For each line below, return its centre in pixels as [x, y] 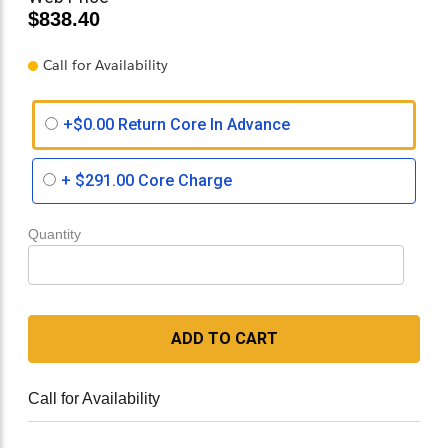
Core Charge [183, 180]
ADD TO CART [224, 338]
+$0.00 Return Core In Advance [176, 124]
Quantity [54, 234]
